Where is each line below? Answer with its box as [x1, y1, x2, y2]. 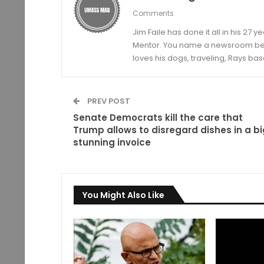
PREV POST [85, 95, 130, 107]
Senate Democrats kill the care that [72, 111, 243, 124]
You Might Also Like [82, 189, 164, 201]
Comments [132, 8, 174, 18]
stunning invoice [72, 136, 151, 148]
